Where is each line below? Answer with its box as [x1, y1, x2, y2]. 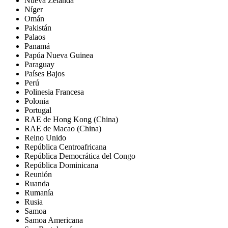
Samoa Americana [24, 215, 83, 224]
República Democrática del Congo [24, 151, 135, 160]
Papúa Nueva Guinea [24, 50, 93, 60]
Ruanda [24, 179, 49, 188]
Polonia [24, 96, 49, 105]
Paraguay [24, 60, 54, 69]
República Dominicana [24, 160, 98, 169]
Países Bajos [24, 69, 65, 78]
